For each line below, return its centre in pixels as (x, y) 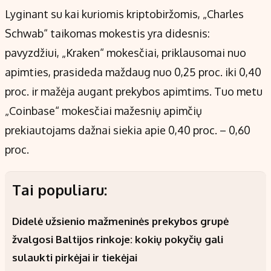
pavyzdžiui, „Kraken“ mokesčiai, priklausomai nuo (126, 53)
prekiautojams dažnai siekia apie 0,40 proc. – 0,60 (128, 130)
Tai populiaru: (60, 190)
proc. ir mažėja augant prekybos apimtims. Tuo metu (134, 92)
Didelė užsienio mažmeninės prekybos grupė (120, 221)
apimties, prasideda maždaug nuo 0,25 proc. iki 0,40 (133, 72)
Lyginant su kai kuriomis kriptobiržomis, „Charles (124, 14)
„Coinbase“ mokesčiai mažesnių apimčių (103, 111)
